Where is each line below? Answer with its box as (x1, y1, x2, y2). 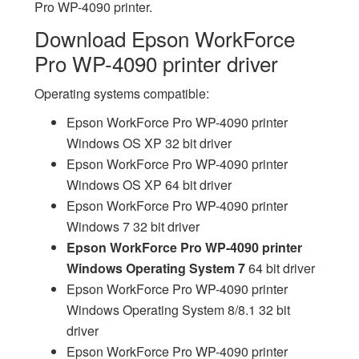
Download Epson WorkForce (34, 23, 295, 53)
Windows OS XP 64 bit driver (66, 175, 232, 194)
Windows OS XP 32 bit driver (66, 134, 232, 152)
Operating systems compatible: (34, 84, 209, 103)
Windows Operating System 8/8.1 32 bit (66, 301, 290, 319)
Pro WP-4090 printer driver (34, 48, 278, 78)
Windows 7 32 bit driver (66, 217, 200, 236)
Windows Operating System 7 (66, 259, 245, 277)
